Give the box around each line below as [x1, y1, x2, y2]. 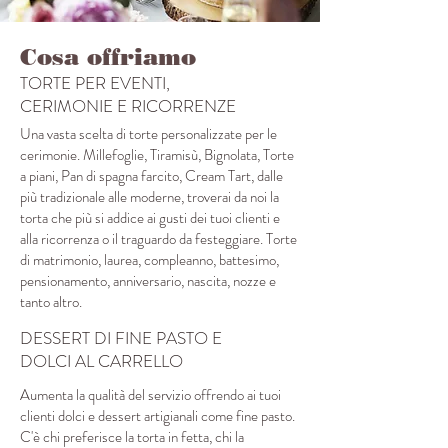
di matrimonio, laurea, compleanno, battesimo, [20, 249, 279, 272]
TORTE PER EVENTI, [20, 71, 170, 96]
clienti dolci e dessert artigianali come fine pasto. [20, 405, 295, 428]
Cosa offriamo [20, 43, 196, 72]
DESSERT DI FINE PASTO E [20, 326, 222, 351]
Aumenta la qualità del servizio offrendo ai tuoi [20, 384, 281, 407]
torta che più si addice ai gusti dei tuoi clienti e [20, 207, 280, 230]
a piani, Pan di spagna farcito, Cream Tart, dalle [20, 165, 283, 188]
